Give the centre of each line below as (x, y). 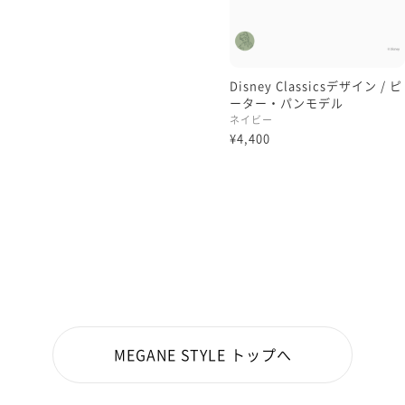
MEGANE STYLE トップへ (202, 355)
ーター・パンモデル (287, 103)
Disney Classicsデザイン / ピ (316, 86)
